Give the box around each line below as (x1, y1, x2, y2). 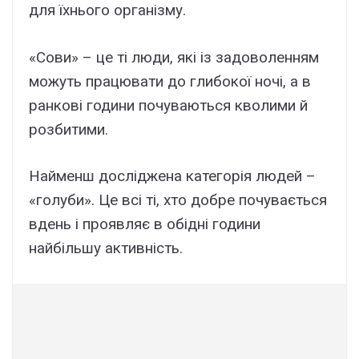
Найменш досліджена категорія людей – (29, 167, 316, 186)
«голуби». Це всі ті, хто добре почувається (29, 191, 327, 210)
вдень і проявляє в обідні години (29, 215, 260, 234)
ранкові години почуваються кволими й (29, 95, 308, 115)
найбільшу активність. (29, 239, 183, 258)
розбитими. (29, 119, 108, 139)
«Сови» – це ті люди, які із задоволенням (29, 47, 319, 67)
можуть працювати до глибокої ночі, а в (29, 71, 311, 91)
